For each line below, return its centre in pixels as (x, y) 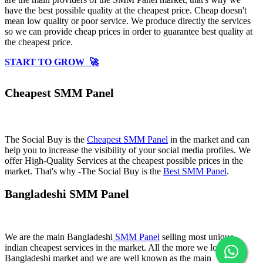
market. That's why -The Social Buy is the (84, 171)
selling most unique (197, 237)
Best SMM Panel (195, 171)
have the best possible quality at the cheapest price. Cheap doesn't (126, 10)
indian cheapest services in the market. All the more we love (115, 247)
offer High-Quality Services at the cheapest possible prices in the (124, 160)
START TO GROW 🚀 (52, 62)
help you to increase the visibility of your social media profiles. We (128, 150)
